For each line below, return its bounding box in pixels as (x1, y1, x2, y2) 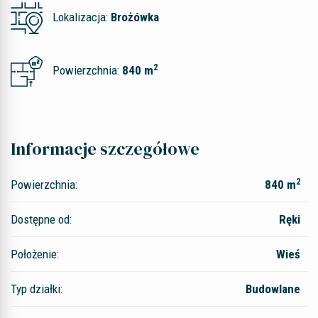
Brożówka (111, 9, 159, 24)
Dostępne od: (11, 212, 72, 226)
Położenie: (11, 247, 59, 261)
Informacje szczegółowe (11, 137, 199, 160)
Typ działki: (11, 282, 62, 296)
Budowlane (246, 282, 300, 296)
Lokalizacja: (50, 9, 111, 24)
